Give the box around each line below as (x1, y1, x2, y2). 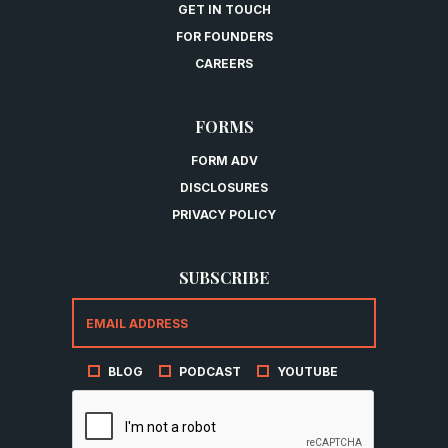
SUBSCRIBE (179, 266, 269, 288)
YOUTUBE (277, 363, 338, 379)
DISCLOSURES (180, 179, 268, 195)
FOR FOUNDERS (175, 28, 273, 44)
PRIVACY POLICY (172, 206, 276, 222)
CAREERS (195, 55, 253, 71)
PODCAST (179, 363, 241, 379)
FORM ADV (190, 152, 258, 168)
